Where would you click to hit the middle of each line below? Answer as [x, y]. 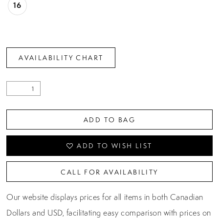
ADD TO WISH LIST [115, 146]
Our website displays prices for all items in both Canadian [105, 197]
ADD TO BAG [109, 119]
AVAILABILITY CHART [61, 58]
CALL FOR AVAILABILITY [109, 172]
